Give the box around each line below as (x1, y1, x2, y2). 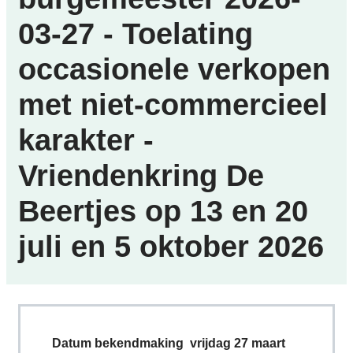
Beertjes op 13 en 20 (18, 195, 308, 228)
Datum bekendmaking (52, 336, 184, 351)
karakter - (18, 124, 154, 157)
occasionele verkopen (18, 53, 330, 86)
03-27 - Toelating (18, 17, 253, 50)
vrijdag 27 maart (190, 336, 285, 351)
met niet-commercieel (18, 88, 328, 121)
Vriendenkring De (18, 159, 264, 192)
